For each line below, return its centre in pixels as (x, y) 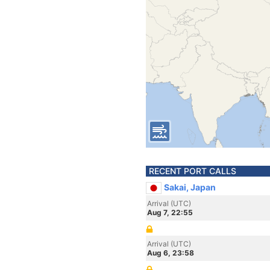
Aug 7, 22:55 (170, 212)
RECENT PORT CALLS (193, 171)
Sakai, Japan (190, 187)
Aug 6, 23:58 (171, 253)
